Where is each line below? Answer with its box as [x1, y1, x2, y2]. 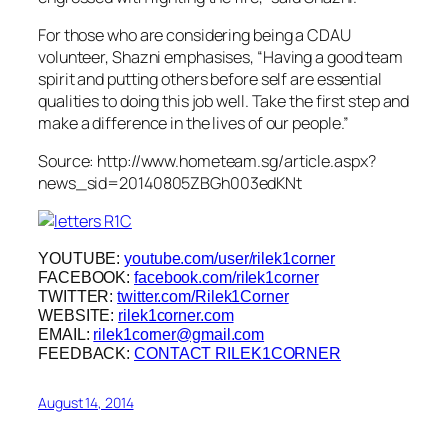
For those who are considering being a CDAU [38, 23, 351, 46]
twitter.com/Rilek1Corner [117, 286, 289, 305]
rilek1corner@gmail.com [93, 324, 265, 343]
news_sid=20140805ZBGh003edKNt [38, 172, 303, 195]
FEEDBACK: [38, 343, 135, 362]
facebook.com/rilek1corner [134, 267, 319, 286]
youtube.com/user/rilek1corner [124, 248, 336, 267]
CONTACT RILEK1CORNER [134, 343, 342, 362]
